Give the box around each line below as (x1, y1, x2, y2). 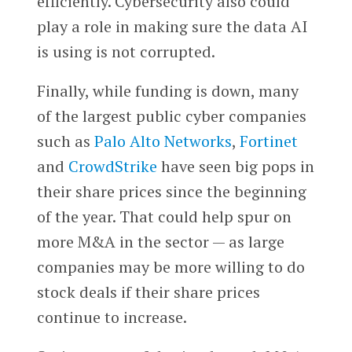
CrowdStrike (68, 155, 157, 177)
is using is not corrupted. (36, 41, 215, 63)
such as (36, 130, 94, 152)
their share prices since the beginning (36, 180, 306, 202)
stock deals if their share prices (36, 280, 260, 302)
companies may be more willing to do (36, 255, 305, 277)
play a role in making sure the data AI (36, 16, 307, 38)
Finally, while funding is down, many (36, 79, 299, 101)
